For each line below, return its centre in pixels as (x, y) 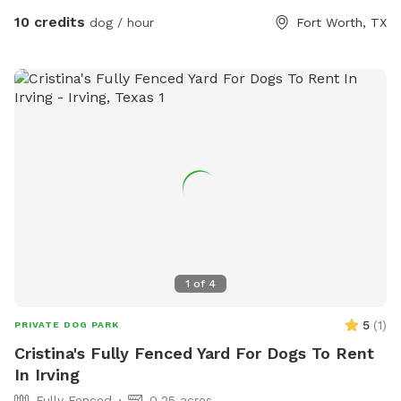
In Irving (47, 374)
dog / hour (119, 22)
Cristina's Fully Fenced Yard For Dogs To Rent (194, 353)
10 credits (50, 21)
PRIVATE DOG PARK (67, 324)
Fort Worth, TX (341, 22)
